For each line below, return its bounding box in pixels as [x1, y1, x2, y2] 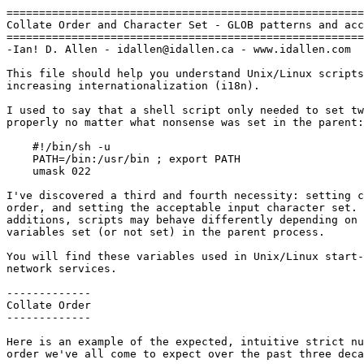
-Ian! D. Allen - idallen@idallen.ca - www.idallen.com [6, 43, 351, 55]
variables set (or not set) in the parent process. [6, 226, 325, 238]
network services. [6, 262, 117, 275]
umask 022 [6, 165, 32, 177]
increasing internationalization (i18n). [6, 80, 260, 92]
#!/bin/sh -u [6, 141, 32, 153]
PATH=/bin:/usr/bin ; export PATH [6, 153, 32, 165]
